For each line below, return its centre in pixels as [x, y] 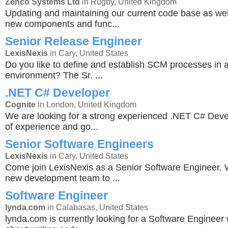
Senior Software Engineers [79, 144]
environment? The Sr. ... [54, 75]
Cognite [20, 104]
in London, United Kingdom [86, 104]
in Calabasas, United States [97, 207]
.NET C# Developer [58, 93]
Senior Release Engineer [74, 41]
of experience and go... [52, 127]
